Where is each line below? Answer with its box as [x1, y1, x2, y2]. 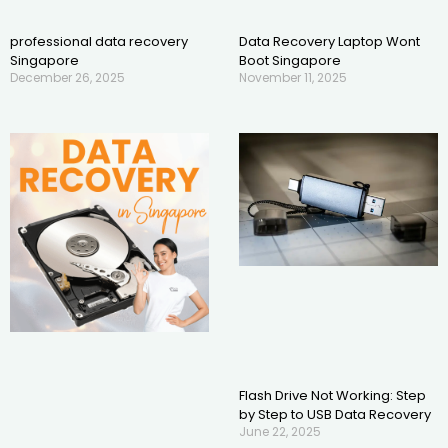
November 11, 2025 [239, 69, 347, 87]
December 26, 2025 [10, 69, 125, 87]
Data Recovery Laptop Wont [239, 32, 420, 52]
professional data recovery [10, 32, 188, 52]
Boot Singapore [239, 51, 341, 71]
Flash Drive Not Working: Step [239, 385, 426, 405]
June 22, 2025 [239, 422, 321, 440]
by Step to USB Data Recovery [239, 404, 431, 424]
